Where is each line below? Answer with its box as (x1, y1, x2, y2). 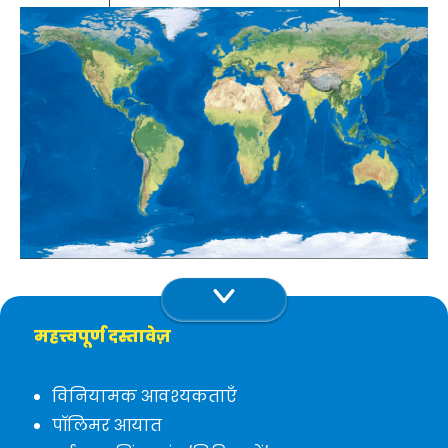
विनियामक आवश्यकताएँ (52, 385, 238, 409)
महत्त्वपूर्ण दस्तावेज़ (34, 325, 172, 349)
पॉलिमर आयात (52, 414, 163, 438)
